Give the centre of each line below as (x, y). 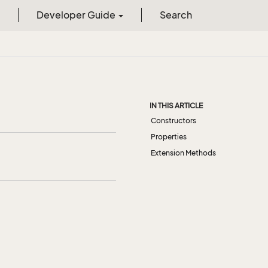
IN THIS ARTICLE (176, 106)
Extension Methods (183, 153)
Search (176, 15)
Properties (169, 137)
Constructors (173, 121)
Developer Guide (77, 15)
